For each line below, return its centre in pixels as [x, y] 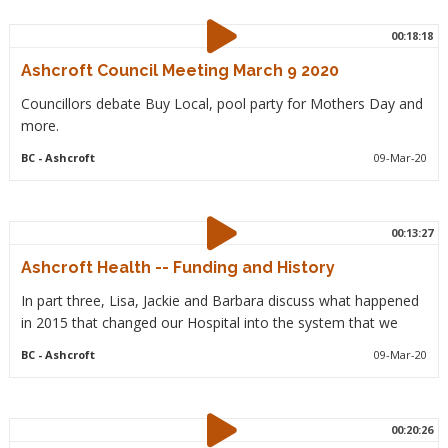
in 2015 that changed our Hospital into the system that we [209, 322]
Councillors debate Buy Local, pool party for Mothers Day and [221, 103]
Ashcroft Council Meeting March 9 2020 [179, 70]
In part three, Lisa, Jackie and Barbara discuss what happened [219, 300]
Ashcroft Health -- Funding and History [177, 267]
